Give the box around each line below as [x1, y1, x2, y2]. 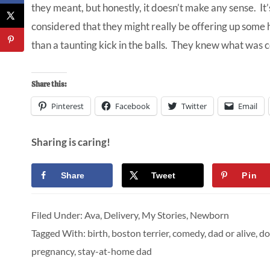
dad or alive [208, 227, 256, 239]
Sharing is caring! [31, 135, 110, 148]
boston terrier [111, 227, 169, 239]
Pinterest [51, 100, 84, 111]
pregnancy [31, 245, 74, 257]
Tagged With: [31, 227, 87, 239]
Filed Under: [31, 209, 84, 221]
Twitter [181, 100, 207, 111]
